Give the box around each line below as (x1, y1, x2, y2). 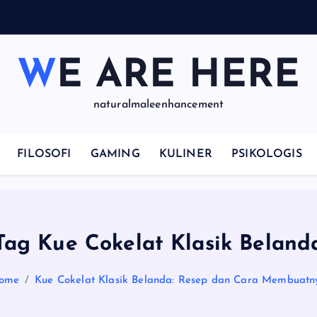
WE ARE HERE (56, 57, 301, 96)
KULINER (158, 149, 212, 160)
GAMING (90, 149, 140, 160)
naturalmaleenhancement (93, 99, 224, 110)
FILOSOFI (17, 149, 71, 160)
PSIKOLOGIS (231, 149, 302, 160)
